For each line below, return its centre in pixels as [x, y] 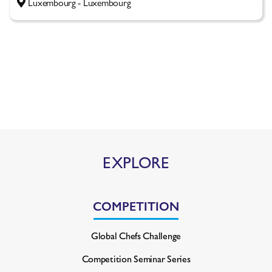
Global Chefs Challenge [136, 236]
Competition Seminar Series [136, 259]
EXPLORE [136, 162]
